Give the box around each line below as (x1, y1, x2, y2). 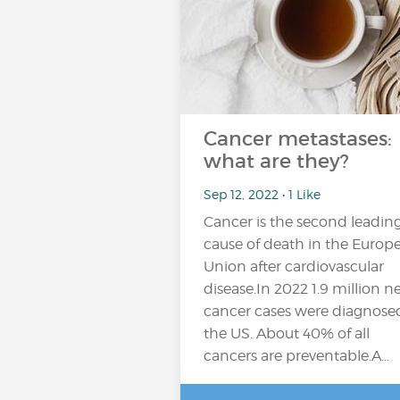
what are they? (204, 149, 349, 173)
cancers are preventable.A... (204, 347, 389, 364)
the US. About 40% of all (204, 325, 370, 342)
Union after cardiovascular (204, 258, 384, 275)
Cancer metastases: (204, 127, 392, 151)
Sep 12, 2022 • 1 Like (204, 186, 321, 202)
